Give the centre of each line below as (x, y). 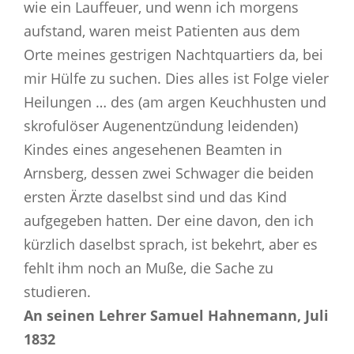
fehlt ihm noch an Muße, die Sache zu (149, 267)
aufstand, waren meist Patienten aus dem (162, 30)
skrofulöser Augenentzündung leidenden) (161, 125)
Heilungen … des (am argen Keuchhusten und (175, 102)
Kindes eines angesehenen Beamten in (153, 149)
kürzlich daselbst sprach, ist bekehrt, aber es (171, 244)
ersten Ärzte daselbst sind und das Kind (155, 196)
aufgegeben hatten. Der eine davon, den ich (169, 220)
